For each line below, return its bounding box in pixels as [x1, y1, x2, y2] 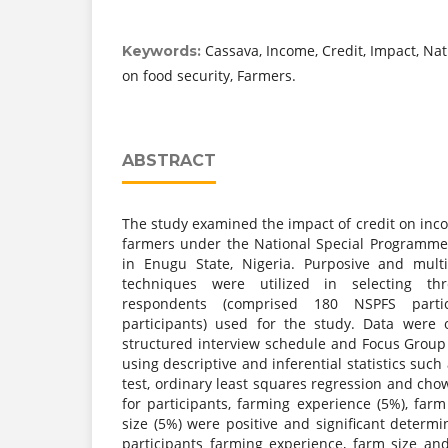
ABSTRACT [122, 150, 216, 170]
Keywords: [122, 41, 205, 60]
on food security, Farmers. [122, 65, 296, 85]
